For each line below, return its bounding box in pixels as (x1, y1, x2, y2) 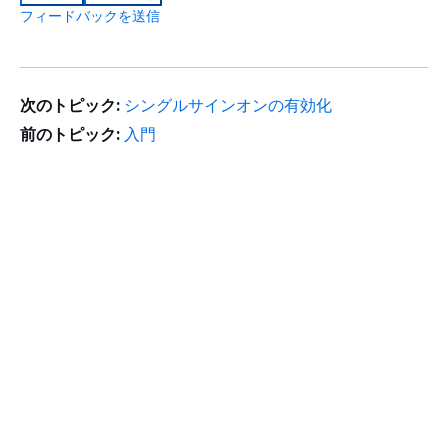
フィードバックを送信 (20, 7, 160, 24)
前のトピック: (20, 124, 120, 144)
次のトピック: (20, 95, 120, 115)
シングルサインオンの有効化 (124, 95, 333, 115)
